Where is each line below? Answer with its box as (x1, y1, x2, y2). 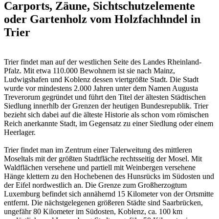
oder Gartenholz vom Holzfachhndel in (4, 13, 200, 26)
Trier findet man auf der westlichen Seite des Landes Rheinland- (4, 58, 201, 66)
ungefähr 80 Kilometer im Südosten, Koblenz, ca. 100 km (4, 207, 182, 216)
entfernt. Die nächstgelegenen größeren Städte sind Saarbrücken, (4, 198, 203, 207)
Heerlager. (4, 128, 36, 137)
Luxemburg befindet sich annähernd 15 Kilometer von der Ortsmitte (4, 190, 214, 198)
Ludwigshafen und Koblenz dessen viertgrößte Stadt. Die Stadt (4, 75, 198, 84)
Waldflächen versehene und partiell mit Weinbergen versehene (4, 163, 196, 172)
